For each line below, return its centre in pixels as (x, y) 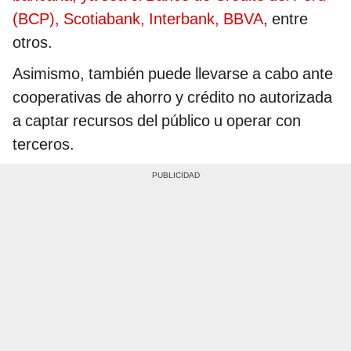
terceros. (43, 145)
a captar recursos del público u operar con (157, 121)
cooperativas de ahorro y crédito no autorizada (172, 98)
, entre (286, 19)
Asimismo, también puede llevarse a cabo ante (173, 74)
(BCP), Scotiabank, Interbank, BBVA (138, 19)
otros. (33, 43)
